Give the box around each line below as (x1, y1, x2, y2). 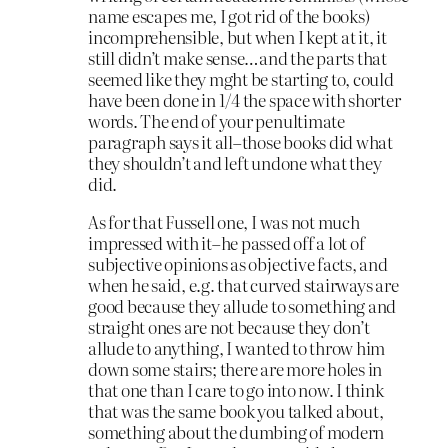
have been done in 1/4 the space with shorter (88, 87, 401, 113)
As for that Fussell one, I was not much (88, 209, 360, 235)
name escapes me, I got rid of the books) (88, 3, 370, 29)
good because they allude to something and (88, 293, 397, 319)
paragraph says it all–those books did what (88, 129, 393, 155)
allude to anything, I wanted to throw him (88, 335, 386, 361)
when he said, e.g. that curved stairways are (88, 272, 399, 298)
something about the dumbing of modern (88, 419, 385, 445)
